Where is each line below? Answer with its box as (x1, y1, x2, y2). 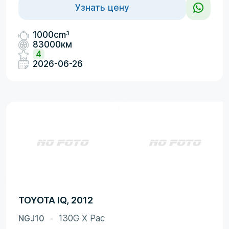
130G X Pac (59, 213, 105, 223)
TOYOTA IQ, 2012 (18, 195, 93, 205)
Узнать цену (75, 2, 129, 13)
